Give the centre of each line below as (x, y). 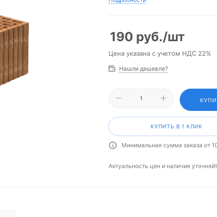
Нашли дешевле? (144, 69)
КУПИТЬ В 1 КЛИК (177, 126)
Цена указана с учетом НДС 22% (160, 53)
